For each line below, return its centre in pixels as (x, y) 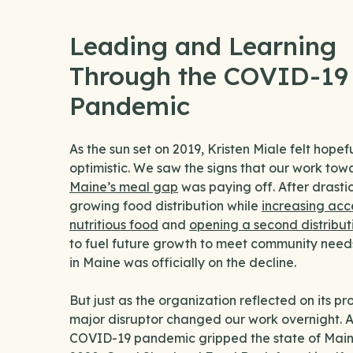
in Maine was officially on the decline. (184, 262)
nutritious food (114, 224)
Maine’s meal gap (124, 186)
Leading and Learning (203, 45)
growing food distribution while (165, 205)
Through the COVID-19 (209, 75)
